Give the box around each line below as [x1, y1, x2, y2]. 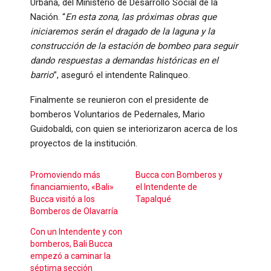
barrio [30, 70, 54, 81]
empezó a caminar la [30, 251, 111, 261]
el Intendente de [135, 182, 197, 192]
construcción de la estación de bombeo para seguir [30, 41, 238, 52]
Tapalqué [135, 194, 171, 204]
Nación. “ [30, 11, 65, 23]
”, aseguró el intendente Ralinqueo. [54, 70, 192, 81]
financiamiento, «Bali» [30, 182, 114, 192]
